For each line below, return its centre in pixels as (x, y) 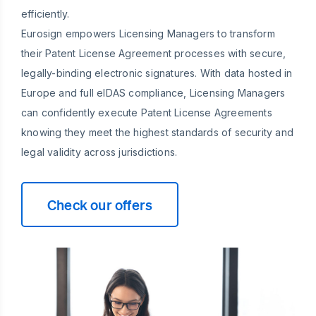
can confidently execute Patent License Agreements (147, 112)
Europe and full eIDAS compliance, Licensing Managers (153, 92)
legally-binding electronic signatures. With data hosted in (157, 73)
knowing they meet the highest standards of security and (158, 132)
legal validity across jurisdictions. (99, 152)
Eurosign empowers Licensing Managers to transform (148, 33)
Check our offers (100, 204)
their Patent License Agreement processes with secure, (154, 53)
